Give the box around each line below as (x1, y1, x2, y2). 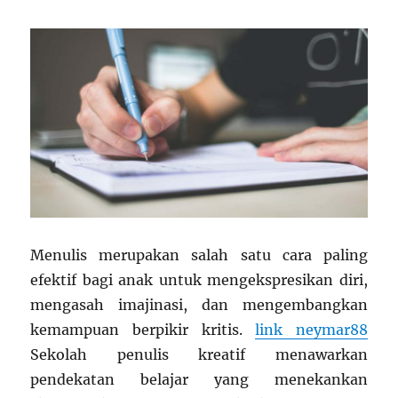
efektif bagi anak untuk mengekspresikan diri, (30, 271, 368, 290)
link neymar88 (255, 321, 368, 339)
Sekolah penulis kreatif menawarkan (30, 346, 368, 364)
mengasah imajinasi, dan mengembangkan (30, 296, 368, 314)
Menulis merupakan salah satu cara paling (30, 246, 368, 265)
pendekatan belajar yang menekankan (30, 370, 368, 389)
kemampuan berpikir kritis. (30, 321, 256, 339)
